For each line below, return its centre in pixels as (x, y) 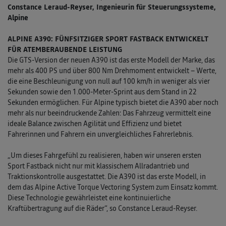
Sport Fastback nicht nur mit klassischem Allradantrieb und (98, 166)
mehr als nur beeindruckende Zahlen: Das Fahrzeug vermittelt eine (109, 113)
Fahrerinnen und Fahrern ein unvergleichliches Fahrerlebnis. (100, 134)
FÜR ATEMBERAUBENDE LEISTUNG (65, 50)
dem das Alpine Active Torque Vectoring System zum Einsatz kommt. (113, 187)
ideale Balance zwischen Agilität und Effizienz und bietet (95, 124)
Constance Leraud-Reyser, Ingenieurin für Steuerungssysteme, (112, 7)
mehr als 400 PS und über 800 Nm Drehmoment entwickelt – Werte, (112, 71)
